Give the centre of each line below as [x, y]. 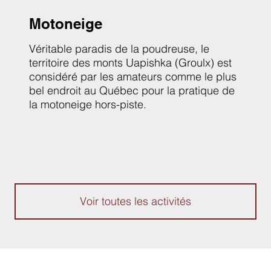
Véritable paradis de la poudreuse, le [119, 49]
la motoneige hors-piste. [88, 105]
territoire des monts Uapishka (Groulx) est [130, 63]
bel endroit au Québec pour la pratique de [132, 91]
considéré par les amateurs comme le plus [133, 77]
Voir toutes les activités [135, 201]
